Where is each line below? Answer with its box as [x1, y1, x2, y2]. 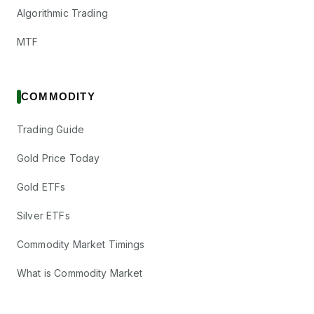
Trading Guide [17, 123, 84, 135]
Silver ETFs [17, 210, 70, 221]
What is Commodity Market [17, 267, 143, 279]
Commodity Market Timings [17, 238, 145, 250]
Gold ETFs [17, 181, 66, 193]
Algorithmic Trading [17, 7, 108, 19]
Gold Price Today [17, 152, 100, 164]
